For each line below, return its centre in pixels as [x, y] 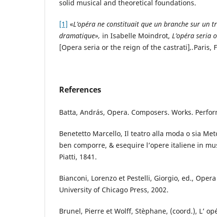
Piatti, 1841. [78, 156]
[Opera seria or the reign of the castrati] [124, 47]
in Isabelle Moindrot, [136, 35]
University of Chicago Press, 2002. [114, 189]
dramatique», [81, 35]
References [80, 89]
